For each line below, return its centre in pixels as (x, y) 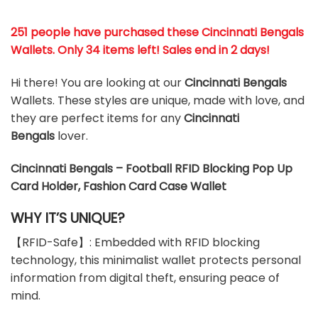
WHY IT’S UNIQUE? (68, 218)
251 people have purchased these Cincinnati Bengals (157, 33)
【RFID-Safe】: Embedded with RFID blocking (135, 243)
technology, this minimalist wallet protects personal (156, 261)
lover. (71, 136)
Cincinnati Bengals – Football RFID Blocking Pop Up (152, 169)
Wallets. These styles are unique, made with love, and (158, 101)
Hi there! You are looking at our (98, 83)
